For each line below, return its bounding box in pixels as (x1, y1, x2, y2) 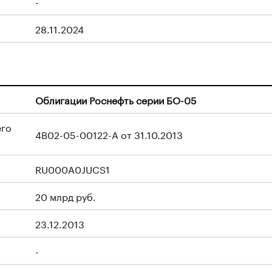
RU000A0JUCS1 (35, 161, 110, 176)
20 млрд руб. (35, 188, 96, 203)
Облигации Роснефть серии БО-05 (35, 92, 197, 107)
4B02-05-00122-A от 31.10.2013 (35, 126, 183, 141)
